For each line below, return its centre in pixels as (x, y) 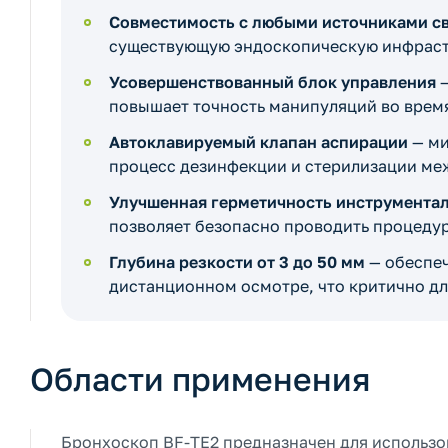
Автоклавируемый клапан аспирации (258, 142)
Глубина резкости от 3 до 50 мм (237, 262)
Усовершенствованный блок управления (272, 82)
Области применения (200, 379)
